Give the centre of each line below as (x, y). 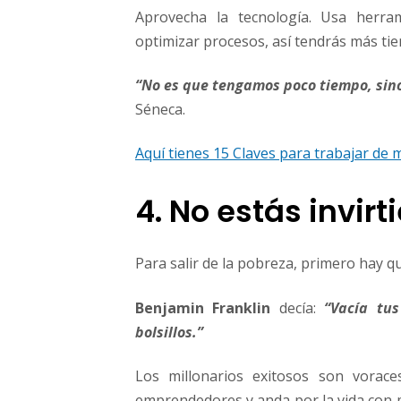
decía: (298, 307)
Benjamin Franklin (203, 307)
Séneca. (160, 110)
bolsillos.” (169, 332)
